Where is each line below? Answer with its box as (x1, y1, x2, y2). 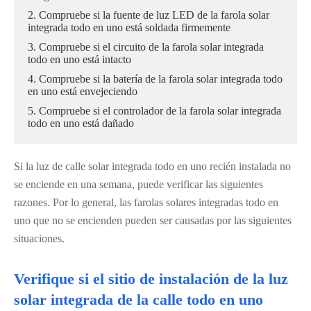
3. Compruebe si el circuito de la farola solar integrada (28, 41, 264, 53)
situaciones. (14, 233, 65, 244)
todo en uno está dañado (28, 117, 134, 129)
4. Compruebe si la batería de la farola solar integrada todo (28, 73, 283, 85)
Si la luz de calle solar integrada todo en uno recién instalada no (14, 160, 291, 172)
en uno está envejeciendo (28, 85, 137, 97)
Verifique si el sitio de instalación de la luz (14, 270, 288, 287)
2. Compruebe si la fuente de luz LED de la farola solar (28, 9, 269, 21)
